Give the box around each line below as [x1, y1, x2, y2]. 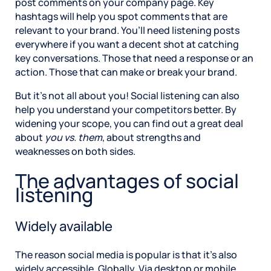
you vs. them [45, 130, 102, 144]
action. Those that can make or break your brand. [15, 65, 237, 79]
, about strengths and [102, 130, 201, 144]
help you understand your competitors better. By [15, 102, 237, 116]
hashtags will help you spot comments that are [15, 9, 227, 23]
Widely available [15, 217, 113, 236]
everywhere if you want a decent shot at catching [15, 37, 239, 51]
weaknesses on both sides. [15, 144, 135, 158]
